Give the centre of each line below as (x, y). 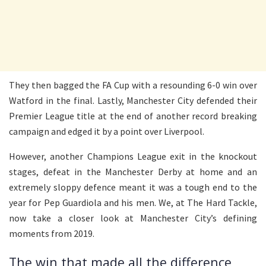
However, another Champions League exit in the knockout (133, 156)
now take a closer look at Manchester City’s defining (133, 218)
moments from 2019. (52, 233)
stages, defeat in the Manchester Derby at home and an (133, 171)
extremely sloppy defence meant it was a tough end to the (133, 187)
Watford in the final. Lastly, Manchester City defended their (133, 100)
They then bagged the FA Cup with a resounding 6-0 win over (133, 85)
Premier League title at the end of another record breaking (133, 115)
